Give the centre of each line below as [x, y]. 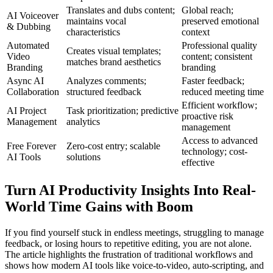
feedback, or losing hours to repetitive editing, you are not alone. [128, 243]
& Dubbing [29, 27]
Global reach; [207, 10]
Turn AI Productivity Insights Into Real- [130, 190]
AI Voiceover [33, 16]
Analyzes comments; [106, 81]
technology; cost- [214, 152]
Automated [28, 46]
